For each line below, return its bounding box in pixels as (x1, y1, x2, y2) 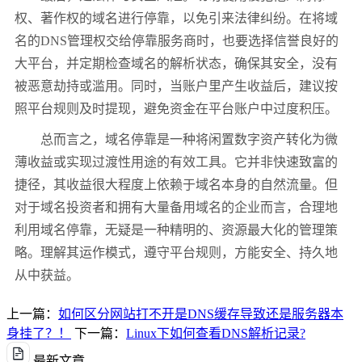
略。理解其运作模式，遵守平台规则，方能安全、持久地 (15, 246, 338, 260)
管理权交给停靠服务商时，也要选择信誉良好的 (67, 34, 339, 48)
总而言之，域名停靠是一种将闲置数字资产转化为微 (40, 133, 338, 147)
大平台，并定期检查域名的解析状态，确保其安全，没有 (15, 57, 338, 71)
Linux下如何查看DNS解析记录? (126, 326, 305, 341)
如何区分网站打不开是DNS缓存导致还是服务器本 (58, 307, 343, 322)
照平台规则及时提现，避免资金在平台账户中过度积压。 (15, 102, 338, 116)
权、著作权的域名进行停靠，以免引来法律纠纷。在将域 (15, 11, 338, 26)
